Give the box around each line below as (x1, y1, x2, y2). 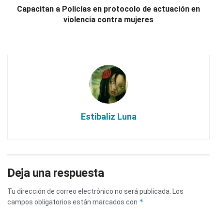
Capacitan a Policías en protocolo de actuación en (17, 4, 200, 14)
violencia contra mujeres (63, 15, 154, 24)
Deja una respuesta (7, 166, 104, 180)
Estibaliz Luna (80, 111, 137, 122)
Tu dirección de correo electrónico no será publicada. (7, 187, 171, 195)
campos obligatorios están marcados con (7, 198, 139, 206)
